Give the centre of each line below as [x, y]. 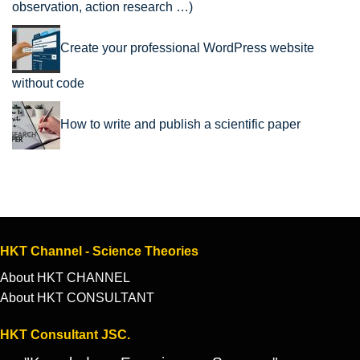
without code [48, 84]
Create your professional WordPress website [187, 48]
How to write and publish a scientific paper [180, 125]
